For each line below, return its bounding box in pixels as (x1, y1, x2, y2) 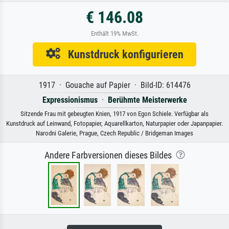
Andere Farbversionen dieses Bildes (44, 150, 176, 161)
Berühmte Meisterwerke (107, 95, 187, 105)
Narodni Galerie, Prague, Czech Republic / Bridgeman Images (36, 129, 193, 138)
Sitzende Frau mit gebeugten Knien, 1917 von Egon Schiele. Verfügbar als (20, 110, 209, 118)
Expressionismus (42, 95, 98, 105)
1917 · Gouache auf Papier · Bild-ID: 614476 (38, 80, 191, 90)
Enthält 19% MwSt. (90, 30, 139, 38)
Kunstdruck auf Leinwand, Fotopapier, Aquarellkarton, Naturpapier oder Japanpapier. (6, 120, 223, 128)
